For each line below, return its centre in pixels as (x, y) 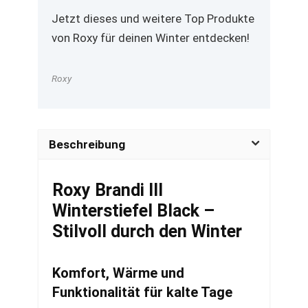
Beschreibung (87, 144)
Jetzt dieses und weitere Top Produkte (153, 19)
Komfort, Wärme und (118, 273)
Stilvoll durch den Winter (147, 231)
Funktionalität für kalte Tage (142, 292)
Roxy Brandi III (108, 190)
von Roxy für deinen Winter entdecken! (151, 38)
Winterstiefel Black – (133, 211)
